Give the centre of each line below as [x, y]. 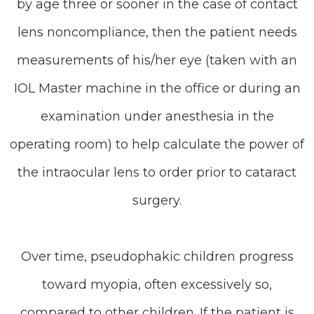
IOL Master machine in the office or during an [157, 88]
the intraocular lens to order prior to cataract [157, 172]
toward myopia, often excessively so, [157, 285]
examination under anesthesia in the [157, 116]
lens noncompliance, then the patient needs [157, 32]
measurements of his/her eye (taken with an [157, 60]
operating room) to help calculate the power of [157, 144]
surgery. [157, 200]
